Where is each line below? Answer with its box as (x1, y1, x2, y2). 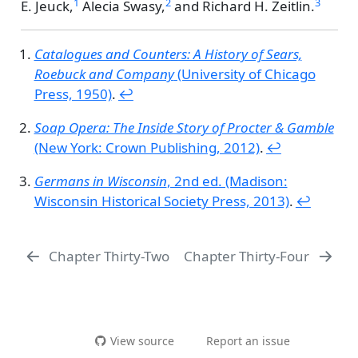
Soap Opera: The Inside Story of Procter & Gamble (34, 118, 334, 137)
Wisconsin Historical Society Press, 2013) (34, 192, 289, 211)
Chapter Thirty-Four (184, 247, 310, 266)
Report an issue (206, 332, 291, 348)
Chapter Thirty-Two (48, 247, 169, 266)
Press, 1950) (34, 85, 112, 104)
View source (110, 332, 175, 348)
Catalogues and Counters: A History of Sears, (34, 45, 302, 64)
